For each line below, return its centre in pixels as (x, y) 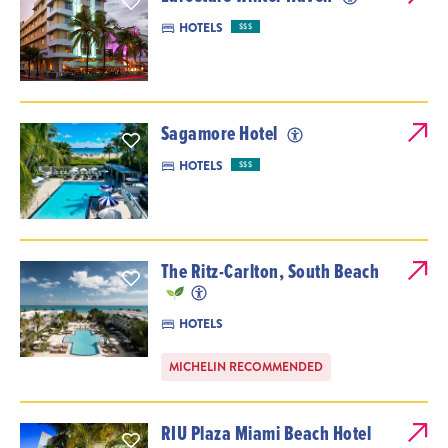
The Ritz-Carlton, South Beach (270, 271)
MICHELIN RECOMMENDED (245, 367)
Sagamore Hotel (221, 133)
